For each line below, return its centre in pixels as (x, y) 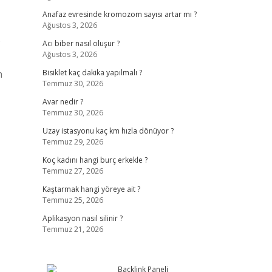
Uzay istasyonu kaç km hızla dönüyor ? (108, 131)
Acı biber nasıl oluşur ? (81, 43)
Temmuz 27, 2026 (73, 171)
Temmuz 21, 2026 (73, 229)
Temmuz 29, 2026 (73, 142)
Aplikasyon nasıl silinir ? (82, 218)
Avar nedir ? (63, 102)
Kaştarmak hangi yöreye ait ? (91, 189)
